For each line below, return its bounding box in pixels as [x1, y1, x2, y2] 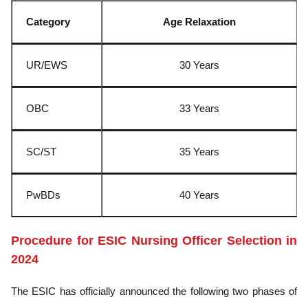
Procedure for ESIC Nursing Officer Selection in [11, 233, 297, 247]
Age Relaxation [163, 15, 236, 27]
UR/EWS [26, 58, 67, 71]
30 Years [179, 58, 219, 71]
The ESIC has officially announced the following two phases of [11, 285, 297, 297]
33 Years [179, 102, 219, 114]
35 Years [179, 145, 219, 157]
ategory [34, 15, 70, 27]
